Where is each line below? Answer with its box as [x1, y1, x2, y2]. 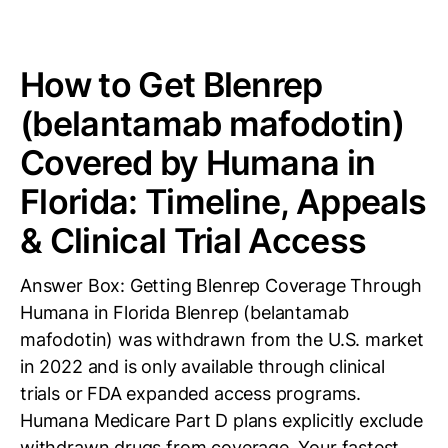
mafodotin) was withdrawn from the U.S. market [20, 329, 424, 350]
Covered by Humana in [20, 142, 376, 183]
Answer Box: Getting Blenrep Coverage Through [20, 275, 423, 296]
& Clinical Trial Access [20, 220, 367, 261]
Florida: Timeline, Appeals [20, 181, 427, 222]
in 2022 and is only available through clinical [20, 356, 385, 377]
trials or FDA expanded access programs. [20, 383, 361, 404]
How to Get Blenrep [20, 64, 323, 105]
